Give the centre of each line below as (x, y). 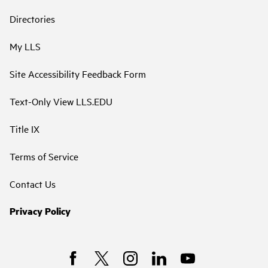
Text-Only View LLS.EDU (61, 101)
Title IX (25, 128)
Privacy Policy (40, 211)
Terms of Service (44, 156)
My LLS (25, 46)
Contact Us (33, 183)
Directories (32, 18)
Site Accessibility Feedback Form (78, 73)
